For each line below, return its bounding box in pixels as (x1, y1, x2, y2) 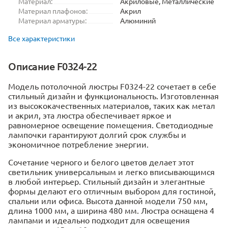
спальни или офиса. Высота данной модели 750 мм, (8, 195, 208, 206)
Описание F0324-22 (8, 60, 97, 73)
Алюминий (120, 16, 156, 25)
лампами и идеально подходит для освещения (8, 215, 190, 225)
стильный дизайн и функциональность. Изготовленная (8, 91, 219, 101)
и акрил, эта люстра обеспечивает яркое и (8, 110, 172, 120)
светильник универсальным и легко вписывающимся (8, 166, 215, 177)
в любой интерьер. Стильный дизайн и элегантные (8, 176, 205, 186)
